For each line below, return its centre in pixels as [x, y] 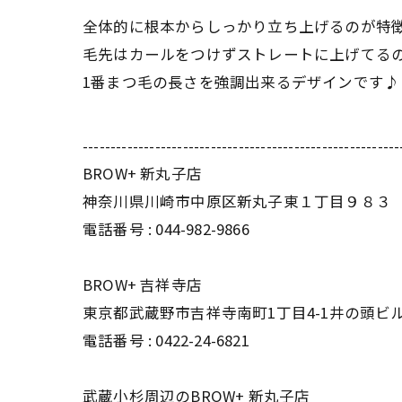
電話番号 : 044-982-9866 [166, 229]
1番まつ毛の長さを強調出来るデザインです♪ [241, 82]
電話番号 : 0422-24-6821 [166, 340]
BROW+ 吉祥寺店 [142, 284]
